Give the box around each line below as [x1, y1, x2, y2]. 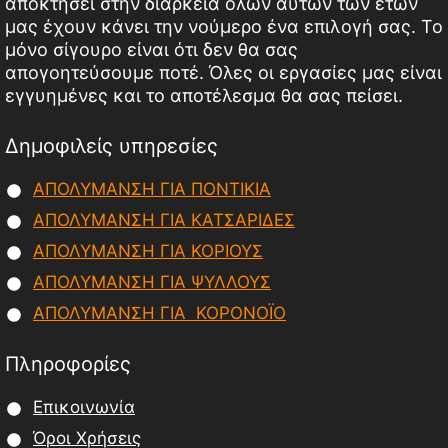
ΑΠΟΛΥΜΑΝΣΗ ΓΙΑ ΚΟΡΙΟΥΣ [33, 241, 263, 262]
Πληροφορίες [5, 352, 131, 377]
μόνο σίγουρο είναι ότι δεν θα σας [5, 39, 298, 61]
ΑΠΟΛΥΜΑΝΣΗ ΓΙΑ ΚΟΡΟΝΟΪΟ [33, 303, 286, 324]
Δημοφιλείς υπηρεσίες [5, 134, 218, 159]
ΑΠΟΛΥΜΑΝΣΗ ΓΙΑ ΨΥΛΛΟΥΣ [33, 272, 271, 293]
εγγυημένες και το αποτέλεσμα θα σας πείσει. [5, 85, 403, 107]
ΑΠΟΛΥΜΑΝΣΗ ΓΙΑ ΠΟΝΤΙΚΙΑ [33, 179, 271, 200]
